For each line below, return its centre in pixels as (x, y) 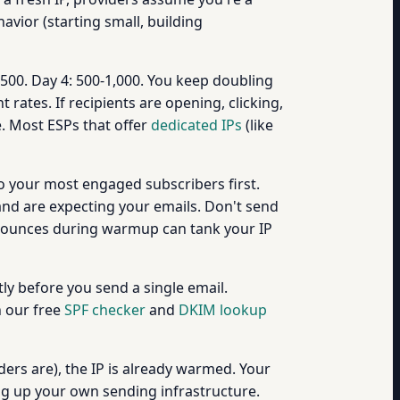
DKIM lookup (223, 310)
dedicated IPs (196, 125)
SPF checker (105, 310)
